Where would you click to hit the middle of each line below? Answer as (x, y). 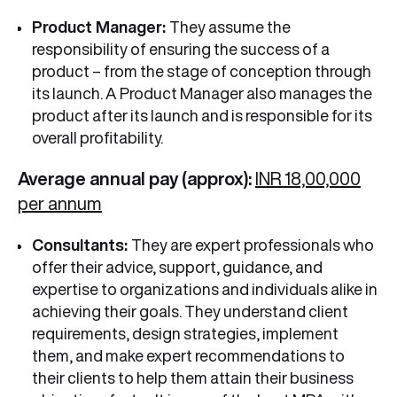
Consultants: (82, 245)
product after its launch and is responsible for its (202, 116)
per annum (60, 204)
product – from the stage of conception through (202, 71)
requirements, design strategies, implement (185, 334)
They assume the (230, 27)
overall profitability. (97, 138)
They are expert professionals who (253, 245)
